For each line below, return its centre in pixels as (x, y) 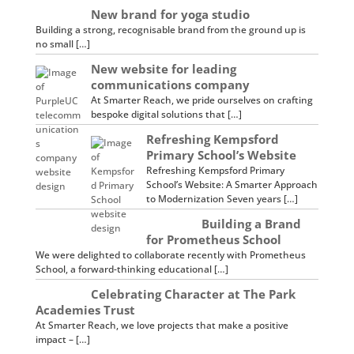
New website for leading (163, 68)
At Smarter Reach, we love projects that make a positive (162, 325)
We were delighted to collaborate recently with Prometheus (170, 254)
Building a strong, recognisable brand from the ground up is (170, 29)
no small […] (62, 43)
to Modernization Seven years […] (222, 198)
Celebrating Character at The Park (193, 294)
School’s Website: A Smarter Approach (232, 184)
